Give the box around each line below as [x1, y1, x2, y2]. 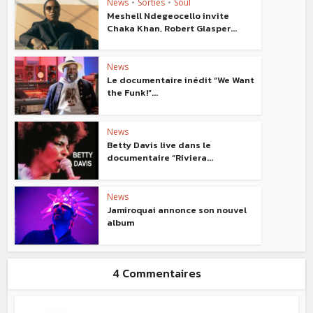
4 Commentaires [112, 264, 201, 282]
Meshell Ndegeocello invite [107, 8, 230, 22]
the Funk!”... [107, 86, 159, 100]
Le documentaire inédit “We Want [107, 73, 255, 87]
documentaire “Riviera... [107, 151, 214, 164]
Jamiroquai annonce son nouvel [107, 203, 247, 217]
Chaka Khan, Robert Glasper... [107, 21, 238, 35]
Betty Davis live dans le [107, 138, 212, 152]
